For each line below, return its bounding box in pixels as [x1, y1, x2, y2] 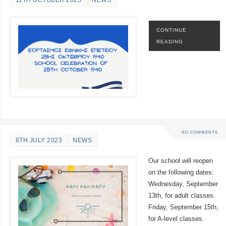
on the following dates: [148, 169, 214, 177]
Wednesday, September [148, 181, 218, 188]
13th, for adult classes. [148, 192, 215, 200]
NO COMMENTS [181, 129, 218, 135]
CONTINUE [156, 27, 187, 33]
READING [156, 39, 183, 45]
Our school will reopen [148, 157, 213, 165]
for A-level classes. [148, 215, 204, 223]
